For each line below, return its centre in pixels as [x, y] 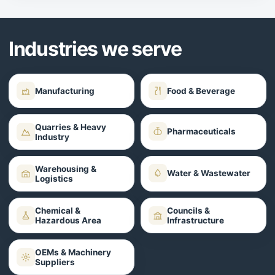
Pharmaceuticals [201, 131]
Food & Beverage [201, 91]
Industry [52, 137]
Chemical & [58, 210]
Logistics [54, 178]
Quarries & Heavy [71, 127]
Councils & [188, 210]
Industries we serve [95, 48]
